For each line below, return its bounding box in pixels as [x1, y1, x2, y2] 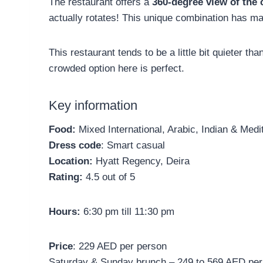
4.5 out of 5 [86, 171, 135, 183]
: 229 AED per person [73, 240, 167, 252]
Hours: [49, 205, 83, 217]
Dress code [49, 139, 101, 151]
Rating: [49, 171, 86, 183]
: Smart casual [101, 139, 165, 151]
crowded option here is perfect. [49, 62, 184, 74]
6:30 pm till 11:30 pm [83, 205, 174, 217]
